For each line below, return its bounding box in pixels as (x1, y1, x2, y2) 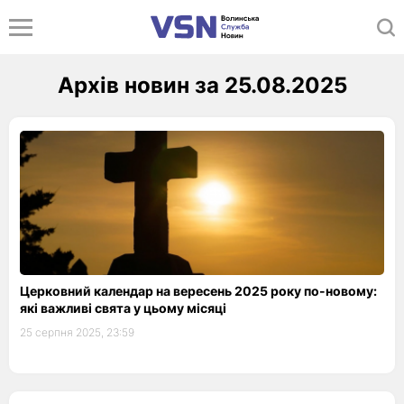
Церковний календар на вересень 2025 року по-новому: (20, 283, 377, 298)
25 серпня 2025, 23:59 (20, 326, 134, 339)
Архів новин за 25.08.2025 (57, 72, 347, 98)
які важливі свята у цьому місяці (20, 300, 226, 316)
